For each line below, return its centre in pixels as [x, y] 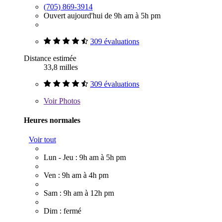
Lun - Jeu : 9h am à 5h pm [85, 158]
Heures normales [52, 120]
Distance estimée [50, 58]
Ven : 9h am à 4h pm [76, 175]
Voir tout [42, 140]
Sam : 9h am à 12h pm [79, 193]
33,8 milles [61, 67]
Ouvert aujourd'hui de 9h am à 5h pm [102, 15]
